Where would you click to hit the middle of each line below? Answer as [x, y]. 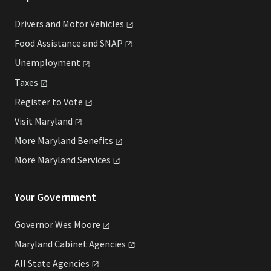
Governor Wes [44, 225]
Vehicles [107, 24]
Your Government [55, 197]
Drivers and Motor [52, 24]
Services [94, 160]
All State [34, 263]
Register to [39, 101]
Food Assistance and [57, 43]
